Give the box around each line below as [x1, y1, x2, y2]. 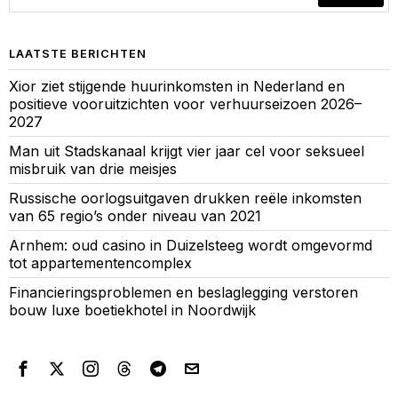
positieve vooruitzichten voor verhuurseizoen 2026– [9, 95, 362, 114]
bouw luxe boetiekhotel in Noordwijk [9, 301, 256, 320]
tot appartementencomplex [9, 254, 192, 273]
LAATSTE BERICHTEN [9, 47, 147, 61]
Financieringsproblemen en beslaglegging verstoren [9, 283, 358, 302]
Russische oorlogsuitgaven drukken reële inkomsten [9, 189, 362, 208]
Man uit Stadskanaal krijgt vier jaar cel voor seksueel [9, 142, 364, 161]
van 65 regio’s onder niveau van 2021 [9, 207, 261, 226]
